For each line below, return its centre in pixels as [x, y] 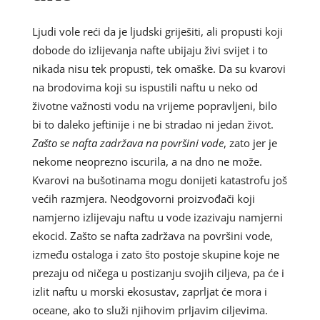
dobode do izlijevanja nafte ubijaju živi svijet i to [150, 50]
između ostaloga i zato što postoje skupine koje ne [155, 254]
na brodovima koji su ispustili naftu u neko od [145, 87]
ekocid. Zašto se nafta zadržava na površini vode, [152, 235]
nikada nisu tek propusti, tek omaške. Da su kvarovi [159, 68]
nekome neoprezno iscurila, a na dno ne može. [147, 161]
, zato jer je [250, 142]
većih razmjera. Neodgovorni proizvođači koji [143, 198]
